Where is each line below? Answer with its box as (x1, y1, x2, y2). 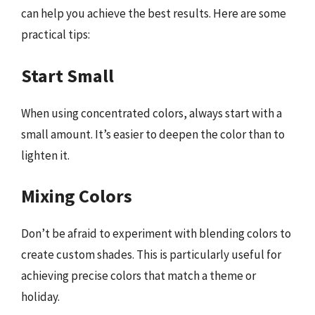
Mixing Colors (21, 184, 132, 207)
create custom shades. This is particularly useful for (21, 247, 281, 262)
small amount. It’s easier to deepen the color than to (21, 126, 285, 142)
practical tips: (21, 27, 90, 42)
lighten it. (21, 147, 70, 163)
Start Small (21, 63, 114, 87)
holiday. (21, 289, 60, 304)
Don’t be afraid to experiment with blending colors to (21, 226, 291, 241)
